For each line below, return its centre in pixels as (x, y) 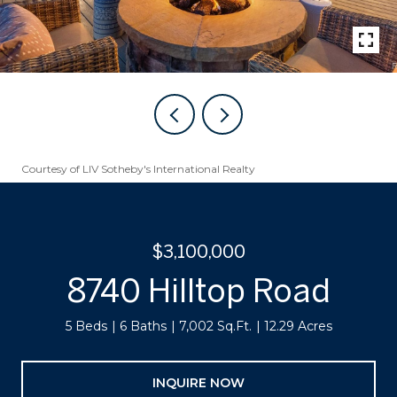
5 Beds (86, 326)
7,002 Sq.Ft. (215, 326)
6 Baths (143, 326)
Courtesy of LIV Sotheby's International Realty (138, 169)
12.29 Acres (298, 326)
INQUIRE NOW (198, 382)
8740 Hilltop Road (198, 290)
